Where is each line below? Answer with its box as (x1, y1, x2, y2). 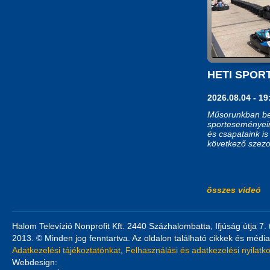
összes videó (207, 184, 261, 195)
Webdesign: (12, 257, 57, 267)
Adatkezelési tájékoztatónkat (12, 245, 121, 255)
